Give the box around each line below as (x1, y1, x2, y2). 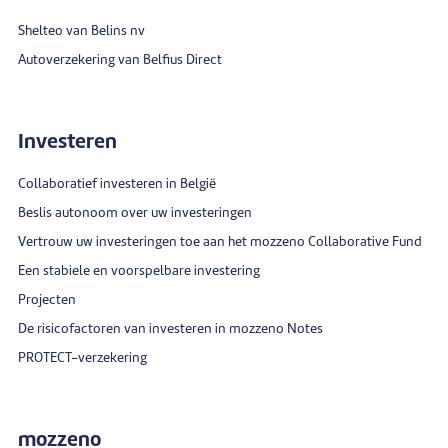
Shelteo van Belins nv (18, 24, 145, 38)
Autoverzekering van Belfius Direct (18, 53, 222, 67)
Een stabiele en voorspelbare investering (18, 264, 260, 278)
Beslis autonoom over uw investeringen (18, 206, 252, 220)
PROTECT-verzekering (18, 351, 147, 365)
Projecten (18, 293, 76, 307)
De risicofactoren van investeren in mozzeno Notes (18, 322, 323, 336)
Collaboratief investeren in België (18, 177, 216, 191)
